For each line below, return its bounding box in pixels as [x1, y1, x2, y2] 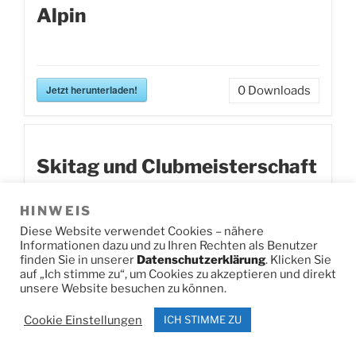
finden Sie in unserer [20, 253, 137, 267]
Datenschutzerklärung [137, 253, 265, 267]
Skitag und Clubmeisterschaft [37, 154, 317, 178]
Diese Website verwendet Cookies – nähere [20, 224, 264, 238]
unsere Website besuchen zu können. [20, 281, 226, 296]
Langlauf [37, 214, 118, 238]
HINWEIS [20, 203, 92, 219]
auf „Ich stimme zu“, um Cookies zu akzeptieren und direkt [20, 267, 336, 281]
